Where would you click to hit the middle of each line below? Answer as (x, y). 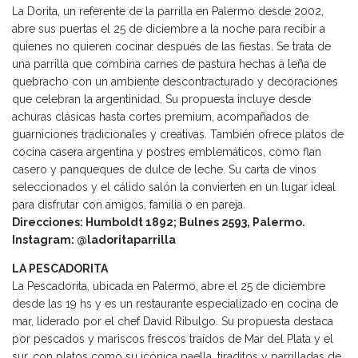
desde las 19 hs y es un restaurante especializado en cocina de (175, 304)
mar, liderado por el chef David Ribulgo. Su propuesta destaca (173, 322)
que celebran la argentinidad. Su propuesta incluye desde (161, 99)
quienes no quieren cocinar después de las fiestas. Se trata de (171, 47)
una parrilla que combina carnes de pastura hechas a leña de (169, 64)
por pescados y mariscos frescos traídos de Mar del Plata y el (173, 339)
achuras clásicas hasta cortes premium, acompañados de (160, 117)
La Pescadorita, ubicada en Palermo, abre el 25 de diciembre (169, 286)
